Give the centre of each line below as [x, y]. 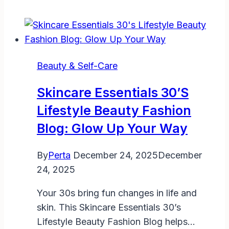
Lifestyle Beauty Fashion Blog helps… [116, 221]
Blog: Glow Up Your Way [112, 128]
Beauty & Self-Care [77, 66]
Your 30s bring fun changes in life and [117, 193]
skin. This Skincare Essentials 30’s [109, 207]
